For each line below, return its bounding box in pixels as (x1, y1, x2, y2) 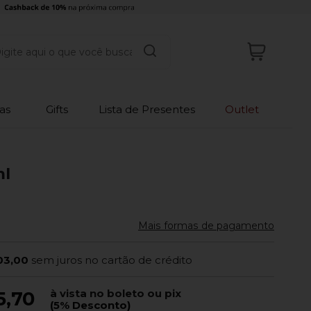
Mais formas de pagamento (138, 219, 274, 232)
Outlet (225, 102, 260, 116)
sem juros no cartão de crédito (31, 253, 193, 267)
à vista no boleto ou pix (50, 286, 182, 300)
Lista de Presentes (98, 102, 195, 116)
